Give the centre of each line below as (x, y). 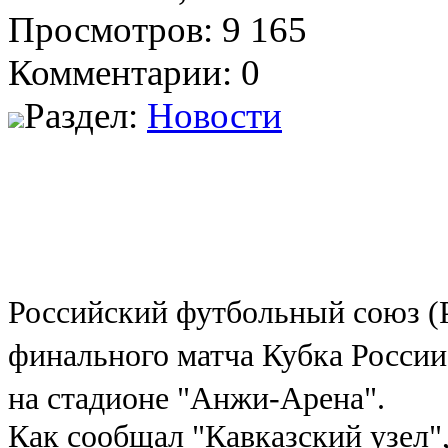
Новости (214, 115)
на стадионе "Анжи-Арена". (196, 397)
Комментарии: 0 (134, 72)
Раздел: (85, 115)
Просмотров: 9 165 (157, 29)
